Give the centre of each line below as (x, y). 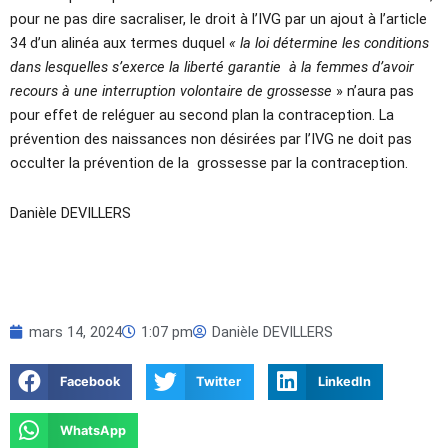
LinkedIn (344, 381)
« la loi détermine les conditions (329, 43)
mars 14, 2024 (75, 331)
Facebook (89, 381)
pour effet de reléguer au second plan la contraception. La (202, 115)
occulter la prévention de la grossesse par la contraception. (209, 163)
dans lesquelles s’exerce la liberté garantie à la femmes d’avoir (212, 67)
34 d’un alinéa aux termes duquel (119, 43)
